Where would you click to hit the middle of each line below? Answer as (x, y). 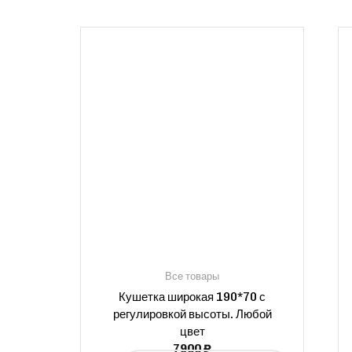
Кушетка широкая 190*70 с (192, 297)
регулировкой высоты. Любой (192, 314)
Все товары (192, 276)
